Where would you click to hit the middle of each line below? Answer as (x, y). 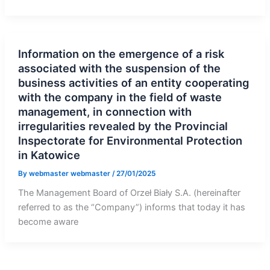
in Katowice (49, 155)
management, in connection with (105, 111)
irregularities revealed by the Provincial (123, 126)
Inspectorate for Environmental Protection (130, 140)
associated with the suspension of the (119, 68)
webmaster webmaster (70, 173)
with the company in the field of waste (120, 97)
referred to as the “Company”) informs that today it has (131, 208)
